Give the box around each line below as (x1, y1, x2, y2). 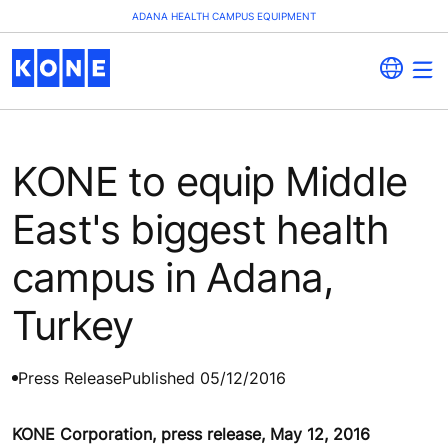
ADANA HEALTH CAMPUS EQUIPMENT (132, 10, 316, 22)
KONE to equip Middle (12, 156, 408, 206)
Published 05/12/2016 (122, 367, 286, 388)
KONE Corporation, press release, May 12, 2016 (12, 423, 370, 444)
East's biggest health (12, 204, 390, 254)
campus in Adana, (12, 252, 334, 302)
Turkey (12, 300, 134, 350)
